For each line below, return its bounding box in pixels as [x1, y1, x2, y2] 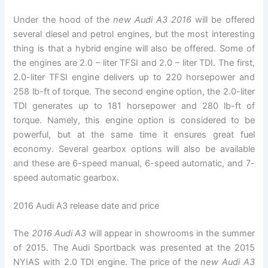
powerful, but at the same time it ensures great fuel [13, 129, 255, 140]
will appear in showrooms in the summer [86, 227, 255, 239]
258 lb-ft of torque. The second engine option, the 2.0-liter [13, 86, 255, 97]
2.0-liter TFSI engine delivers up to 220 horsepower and [13, 71, 255, 83]
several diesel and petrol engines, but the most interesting [13, 28, 255, 39]
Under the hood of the [13, 14, 113, 25]
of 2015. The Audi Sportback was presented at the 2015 [13, 242, 255, 253]
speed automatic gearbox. [13, 172, 120, 183]
